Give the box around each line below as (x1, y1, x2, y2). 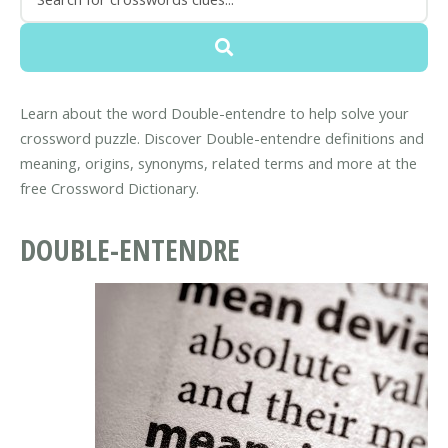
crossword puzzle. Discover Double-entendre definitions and (20, 128, 424, 149)
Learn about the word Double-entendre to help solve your (20, 103, 409, 124)
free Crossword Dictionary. (20, 178, 199, 199)
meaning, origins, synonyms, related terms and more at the (20, 153, 417, 174)
